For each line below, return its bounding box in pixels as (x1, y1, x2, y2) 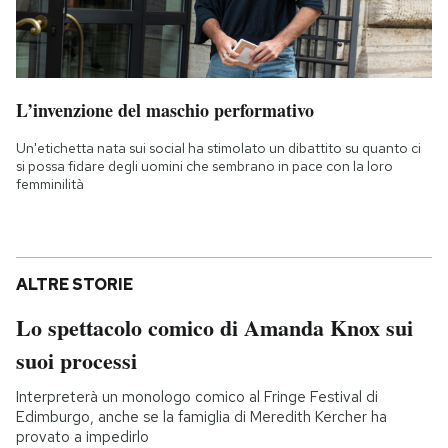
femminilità (16, 174, 84, 193)
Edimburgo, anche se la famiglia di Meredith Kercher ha (16, 406, 387, 427)
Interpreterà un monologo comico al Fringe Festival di (16, 386, 378, 407)
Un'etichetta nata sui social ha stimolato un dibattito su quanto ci (16, 138, 421, 157)
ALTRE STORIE (16, 273, 133, 295)
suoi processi (16, 343, 137, 377)
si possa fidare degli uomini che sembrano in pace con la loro (16, 156, 393, 175)
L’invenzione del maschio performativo (16, 96, 314, 123)
